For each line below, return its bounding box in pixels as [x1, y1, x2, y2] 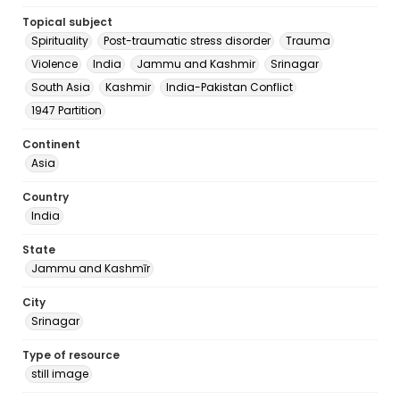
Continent [22, 137, 80, 152]
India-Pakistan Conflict [166, 79, 293, 95]
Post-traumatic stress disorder [104, 33, 271, 48]
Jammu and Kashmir [137, 56, 255, 71]
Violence [31, 56, 78, 71]
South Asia [31, 79, 90, 95]
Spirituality [31, 33, 88, 48]
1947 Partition [31, 103, 102, 118]
